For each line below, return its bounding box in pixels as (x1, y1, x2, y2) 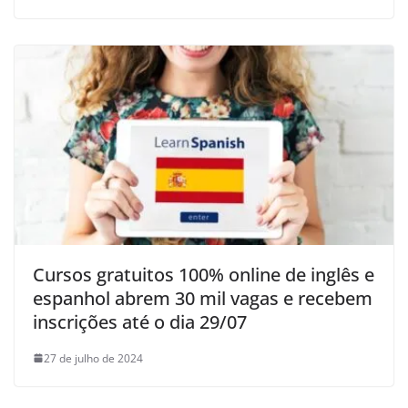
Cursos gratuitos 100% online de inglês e (33, 261, 374, 287)
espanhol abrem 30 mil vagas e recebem (33, 285, 372, 311)
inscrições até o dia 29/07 (33, 309, 247, 334)
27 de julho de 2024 (44, 350, 143, 366)
